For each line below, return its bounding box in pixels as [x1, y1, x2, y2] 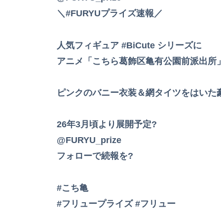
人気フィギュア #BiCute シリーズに [57, 40, 202, 50]
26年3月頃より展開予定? [57, 119, 157, 130]
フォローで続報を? [57, 151, 133, 161]
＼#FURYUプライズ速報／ [57, 8, 163, 19]
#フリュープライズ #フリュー [57, 198, 176, 209]
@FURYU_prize [57, 135, 121, 146]
